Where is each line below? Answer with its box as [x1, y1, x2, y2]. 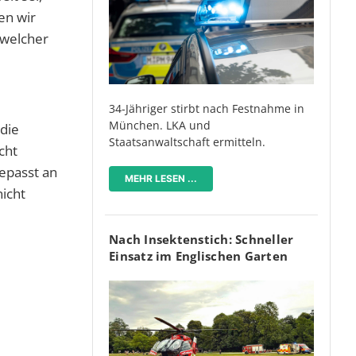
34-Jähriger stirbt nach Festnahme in [109, 101, 304, 117]
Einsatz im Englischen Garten [109, 248, 288, 265]
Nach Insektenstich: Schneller [109, 231, 294, 248]
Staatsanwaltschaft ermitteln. [109, 134, 265, 150]
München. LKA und [109, 118, 211, 133]
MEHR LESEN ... [125, 172, 197, 185]
